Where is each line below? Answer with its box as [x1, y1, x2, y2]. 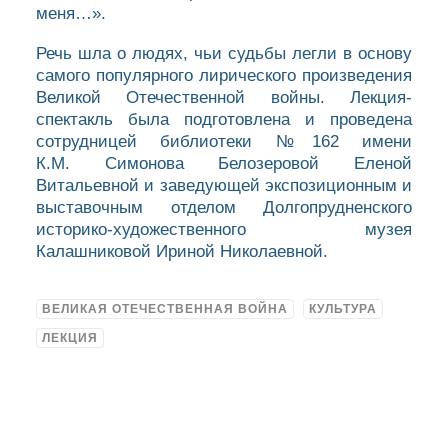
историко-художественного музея [36, 220, 412, 239]
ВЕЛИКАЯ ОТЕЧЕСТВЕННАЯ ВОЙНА [42, 302, 288, 316]
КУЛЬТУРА [309, 302, 377, 316]
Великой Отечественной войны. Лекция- [36, 88, 412, 107]
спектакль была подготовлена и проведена [36, 110, 412, 129]
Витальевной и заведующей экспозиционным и [36, 176, 412, 195]
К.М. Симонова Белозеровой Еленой [36, 154, 412, 173]
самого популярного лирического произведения [36, 66, 412, 85]
